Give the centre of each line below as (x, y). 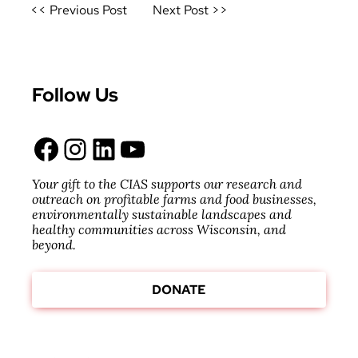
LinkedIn (97, 148)
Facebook (38, 148)
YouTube (125, 148)
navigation (65, 26)
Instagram (72, 148)
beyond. (54, 245)
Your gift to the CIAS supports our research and (167, 184)
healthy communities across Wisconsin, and (159, 230)
